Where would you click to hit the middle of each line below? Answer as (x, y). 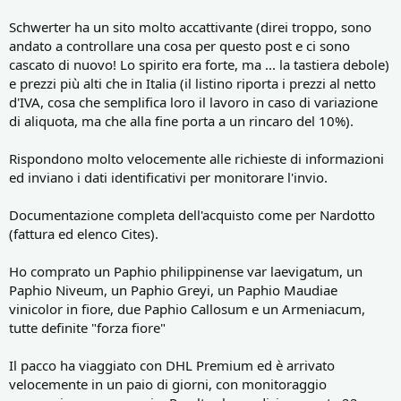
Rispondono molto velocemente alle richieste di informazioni (196, 158)
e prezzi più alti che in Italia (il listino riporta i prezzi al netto (192, 83)
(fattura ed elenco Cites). (84, 233)
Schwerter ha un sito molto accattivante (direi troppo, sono (190, 26)
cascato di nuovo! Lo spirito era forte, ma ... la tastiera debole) (199, 64)
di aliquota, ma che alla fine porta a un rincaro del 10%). (181, 120)
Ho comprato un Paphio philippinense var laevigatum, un (186, 271)
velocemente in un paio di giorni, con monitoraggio (168, 384)
